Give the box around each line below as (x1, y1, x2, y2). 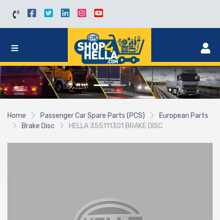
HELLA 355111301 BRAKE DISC (69, 122, 163, 131)
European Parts (159, 111, 208, 120)
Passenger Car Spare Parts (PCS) (40, 111, 145, 120)
